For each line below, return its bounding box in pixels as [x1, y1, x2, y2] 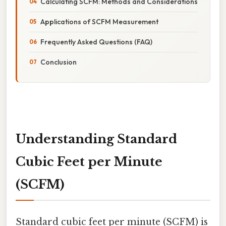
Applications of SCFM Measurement [40, 17, 158, 26]
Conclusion [40, 57, 77, 67]
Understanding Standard [16, 131, 177, 146]
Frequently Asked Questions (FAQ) [40, 37, 152, 46]
